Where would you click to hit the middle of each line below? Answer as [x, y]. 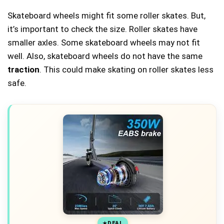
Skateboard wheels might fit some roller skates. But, [106, 15]
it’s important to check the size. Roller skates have [102, 29]
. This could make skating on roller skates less [126, 69]
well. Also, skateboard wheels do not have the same [105, 56]
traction [23, 69]
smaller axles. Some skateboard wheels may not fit [104, 42]
